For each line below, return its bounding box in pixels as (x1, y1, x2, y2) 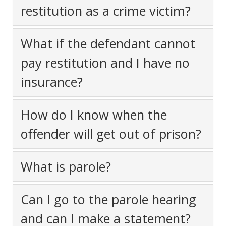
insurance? (21, 73, 83, 90)
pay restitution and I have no (21, 53, 190, 71)
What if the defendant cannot (21, 34, 195, 52)
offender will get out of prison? (21, 125, 201, 142)
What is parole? (21, 157, 111, 175)
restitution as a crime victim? (21, 2, 191, 19)
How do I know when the (21, 105, 167, 123)
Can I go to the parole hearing (21, 190, 196, 208)
